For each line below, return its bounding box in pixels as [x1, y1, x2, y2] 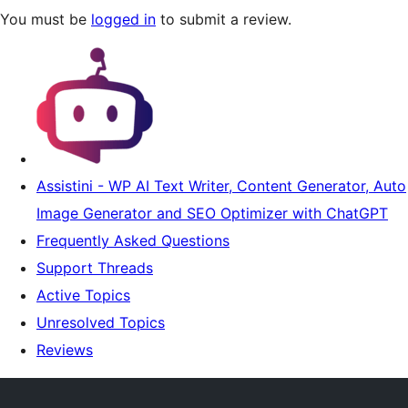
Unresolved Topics [36, 313, 165, 331]
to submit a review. [156, 10, 291, 28]
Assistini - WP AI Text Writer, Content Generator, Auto [36, 177, 406, 195]
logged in [91, 10, 156, 28]
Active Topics [36, 286, 130, 304]
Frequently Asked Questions [36, 231, 229, 250]
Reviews [36, 341, 93, 359]
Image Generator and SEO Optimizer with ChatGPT [36, 204, 388, 222]
